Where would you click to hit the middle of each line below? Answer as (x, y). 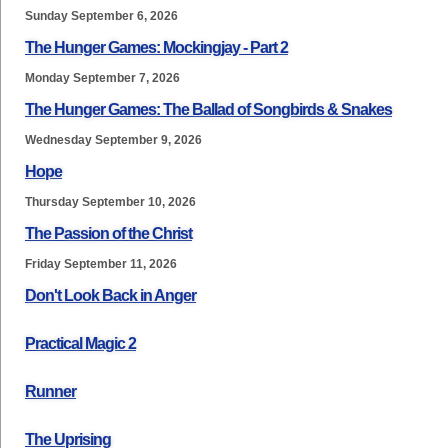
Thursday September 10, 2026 (110, 202)
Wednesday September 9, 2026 (113, 140)
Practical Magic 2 (80, 343)
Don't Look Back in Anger (110, 295)
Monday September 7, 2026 (102, 78)
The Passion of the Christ (108, 233)
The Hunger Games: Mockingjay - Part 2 (156, 47)
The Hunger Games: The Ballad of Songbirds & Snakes (208, 109)
